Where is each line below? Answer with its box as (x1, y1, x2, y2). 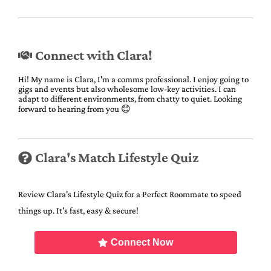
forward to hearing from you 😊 (18, 103, 131, 114)
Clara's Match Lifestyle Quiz (34, 150, 199, 166)
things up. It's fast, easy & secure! (18, 205, 139, 215)
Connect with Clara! (34, 47, 152, 63)
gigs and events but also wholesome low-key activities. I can (18, 83, 236, 94)
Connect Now (111, 237, 173, 247)
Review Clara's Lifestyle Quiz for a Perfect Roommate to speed (18, 189, 241, 199)
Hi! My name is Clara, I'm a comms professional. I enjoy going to (18, 74, 249, 84)
